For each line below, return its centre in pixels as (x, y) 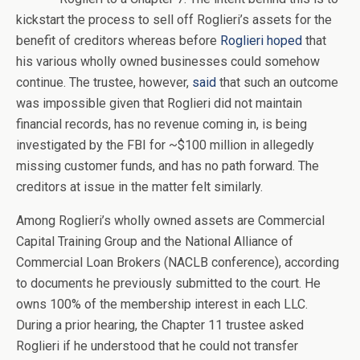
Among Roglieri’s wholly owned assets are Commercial (170, 221)
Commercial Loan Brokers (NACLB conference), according (178, 263)
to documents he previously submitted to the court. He (168, 284)
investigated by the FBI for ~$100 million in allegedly (165, 145)
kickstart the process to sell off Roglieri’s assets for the (174, 20)
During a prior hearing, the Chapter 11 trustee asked (160, 325)
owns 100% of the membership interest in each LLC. (162, 305)
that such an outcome (277, 83)
